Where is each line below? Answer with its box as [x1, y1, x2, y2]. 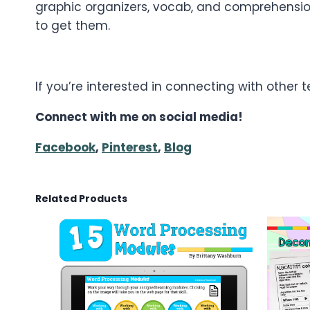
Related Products [35, 192, 127, 206]
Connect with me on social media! [35, 109, 243, 126]
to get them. [35, 17, 110, 35]
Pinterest [102, 139, 158, 156]
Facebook [35, 139, 95, 156]
